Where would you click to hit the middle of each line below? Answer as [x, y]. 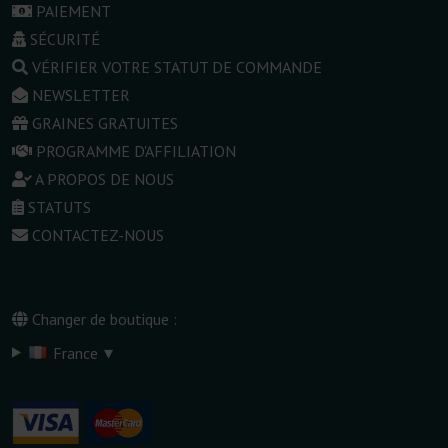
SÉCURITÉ [65, 38]
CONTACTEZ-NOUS [98, 234]
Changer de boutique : [102, 318]
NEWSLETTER [81, 94]
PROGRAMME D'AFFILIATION [136, 150]
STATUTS [59, 206]
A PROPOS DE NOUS [104, 178]
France [75, 352]
